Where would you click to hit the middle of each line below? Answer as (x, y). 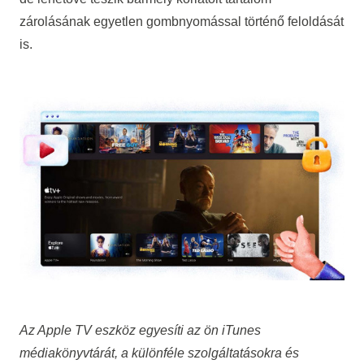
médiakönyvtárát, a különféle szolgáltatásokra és (159, 353)
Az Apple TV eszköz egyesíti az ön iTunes (140, 330)
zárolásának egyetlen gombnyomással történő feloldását (181, 21)
